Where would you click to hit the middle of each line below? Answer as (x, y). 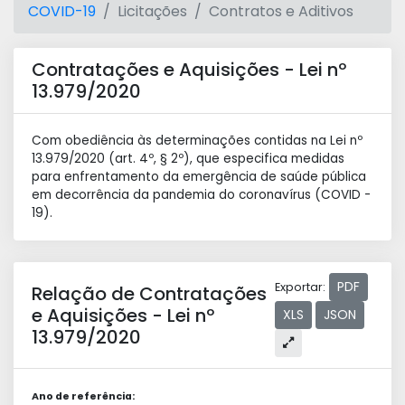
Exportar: (301, 287)
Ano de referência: (83, 396)
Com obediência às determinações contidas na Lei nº (197, 141)
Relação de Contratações (149, 293)
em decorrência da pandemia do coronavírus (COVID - (201, 195)
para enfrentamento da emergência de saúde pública (199, 177)
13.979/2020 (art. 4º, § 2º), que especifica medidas (188, 159)
